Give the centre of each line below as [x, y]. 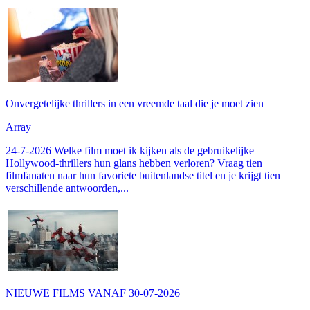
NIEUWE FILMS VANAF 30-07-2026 [93, 293]
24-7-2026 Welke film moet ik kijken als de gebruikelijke [130, 150]
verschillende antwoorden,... [67, 188]
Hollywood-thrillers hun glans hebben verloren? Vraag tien [134, 163]
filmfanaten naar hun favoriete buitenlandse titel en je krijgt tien [143, 175]
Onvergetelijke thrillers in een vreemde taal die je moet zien [135, 103]
